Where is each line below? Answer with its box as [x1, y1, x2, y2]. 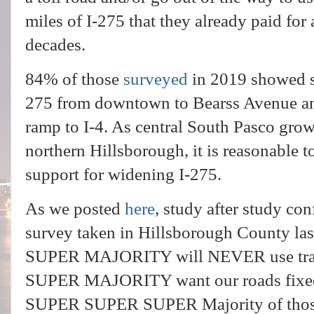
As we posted [25, 198, 125, 218]
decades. [25, 34, 86, 54]
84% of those [25, 69, 123, 88]
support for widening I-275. [25, 164, 226, 184]
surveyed [123, 69, 188, 88]
